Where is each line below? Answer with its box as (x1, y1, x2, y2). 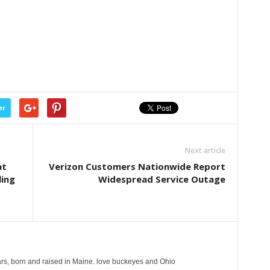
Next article (184, 145, 225, 156)
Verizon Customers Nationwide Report (48, 160, 225, 173)
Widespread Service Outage (98, 173, 225, 186)
